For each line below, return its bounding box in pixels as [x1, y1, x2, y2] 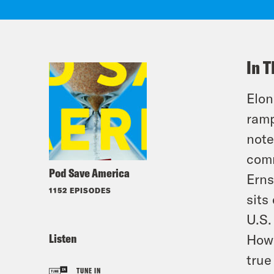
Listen [49, 231, 76, 246]
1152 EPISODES [49, 186, 111, 194]
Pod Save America [49, 165, 130, 180]
